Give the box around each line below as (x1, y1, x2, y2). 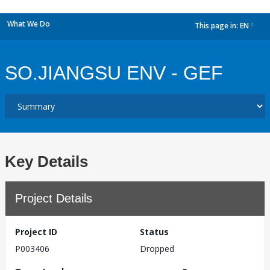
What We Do (7, 19, 50, 29)
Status (140, 226, 169, 237)
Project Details (15, 192, 92, 205)
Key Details (5, 152, 88, 171)
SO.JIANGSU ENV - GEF (5, 62, 223, 84)
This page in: (195, 20, 240, 31)
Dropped (140, 243, 174, 254)
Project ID (15, 226, 57, 237)
